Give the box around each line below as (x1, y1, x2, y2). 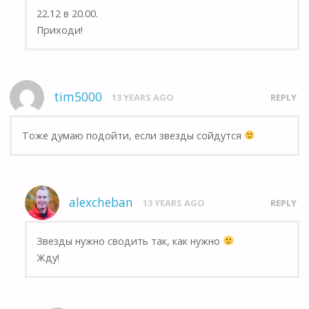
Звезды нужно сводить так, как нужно (37, 234, 223, 248)
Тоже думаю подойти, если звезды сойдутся (21, 128, 244, 142)
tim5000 (54, 89, 103, 106)
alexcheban (68, 195, 133, 211)
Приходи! (37, 23, 83, 37)
